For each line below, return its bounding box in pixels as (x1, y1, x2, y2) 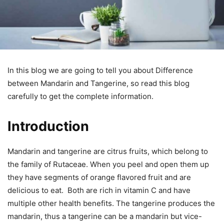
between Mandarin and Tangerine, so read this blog (7, 78, 189, 88)
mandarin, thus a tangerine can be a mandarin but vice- (7, 211, 202, 221)
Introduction (7, 117, 89, 134)
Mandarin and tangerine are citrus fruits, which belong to (7, 146, 208, 156)
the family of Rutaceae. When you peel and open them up (7, 159, 209, 169)
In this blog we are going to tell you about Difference (7, 65, 193, 75)
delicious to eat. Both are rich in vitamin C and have (7, 185, 190, 195)
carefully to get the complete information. (7, 91, 153, 101)
